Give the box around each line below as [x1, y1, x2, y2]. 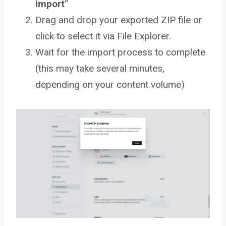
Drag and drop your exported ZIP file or [35, 14, 202, 26]
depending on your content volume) [35, 79, 185, 91]
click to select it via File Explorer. [35, 30, 171, 42]
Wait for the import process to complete [35, 46, 205, 59]
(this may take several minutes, [35, 63, 164, 75]
